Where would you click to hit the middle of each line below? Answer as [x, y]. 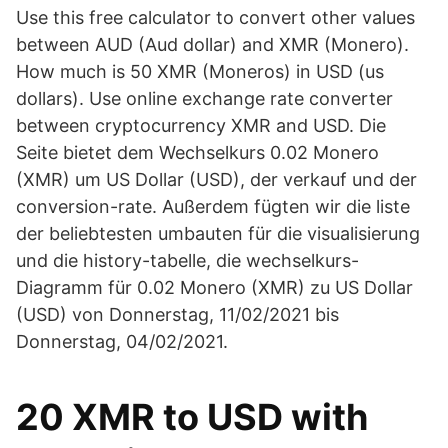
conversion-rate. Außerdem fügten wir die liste [213, 206]
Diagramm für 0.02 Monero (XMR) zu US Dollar [214, 287]
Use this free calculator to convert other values [215, 17]
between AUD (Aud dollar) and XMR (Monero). [212, 44]
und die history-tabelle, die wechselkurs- [187, 260]
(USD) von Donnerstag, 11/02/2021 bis [177, 314]
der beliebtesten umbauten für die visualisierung [218, 233]
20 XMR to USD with [192, 417]
